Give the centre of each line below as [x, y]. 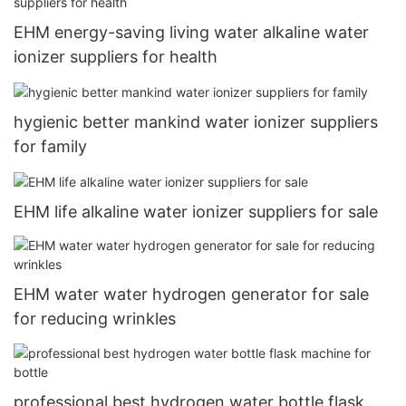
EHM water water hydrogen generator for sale [191, 295]
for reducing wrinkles [95, 319]
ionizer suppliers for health [116, 56]
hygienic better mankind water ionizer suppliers [196, 121]
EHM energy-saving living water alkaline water [191, 32]
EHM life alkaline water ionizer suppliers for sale [196, 211]
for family [50, 146]
